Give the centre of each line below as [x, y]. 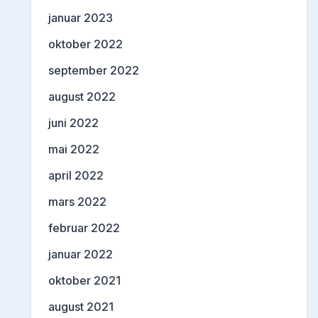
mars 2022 [77, 202]
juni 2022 [73, 123]
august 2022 [82, 97]
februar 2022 [84, 228]
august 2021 [81, 307]
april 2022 [76, 176]
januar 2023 [81, 18]
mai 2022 [74, 149]
